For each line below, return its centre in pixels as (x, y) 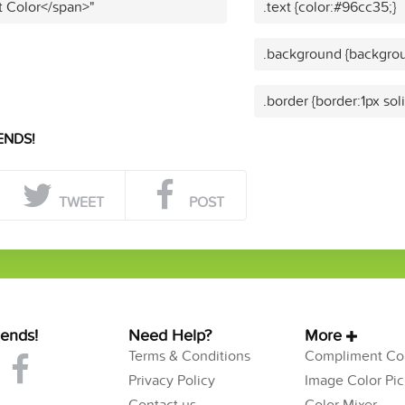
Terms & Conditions (189, 356)
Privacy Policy (171, 380)
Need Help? (170, 335)
